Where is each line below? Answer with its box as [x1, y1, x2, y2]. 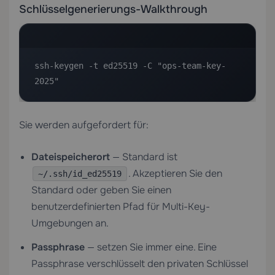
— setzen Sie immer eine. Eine [85, 241, 217, 254]
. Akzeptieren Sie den [128, 167, 222, 180]
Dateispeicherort [31, 150, 110, 163]
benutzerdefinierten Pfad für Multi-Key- [31, 200, 210, 213]
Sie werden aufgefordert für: [19, 118, 149, 131]
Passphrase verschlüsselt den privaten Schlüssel [31, 257, 248, 270]
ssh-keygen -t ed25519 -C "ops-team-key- [34, 61, 226, 71]
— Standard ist [110, 150, 177, 163]
